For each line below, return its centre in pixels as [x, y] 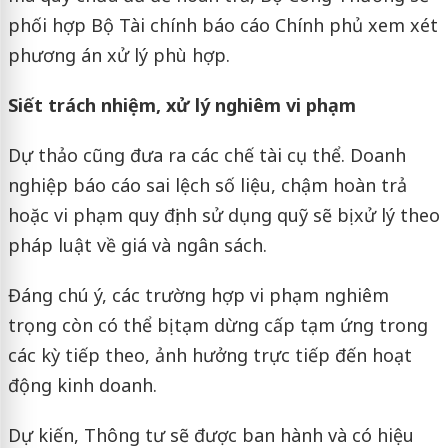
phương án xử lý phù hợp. [118, 54]
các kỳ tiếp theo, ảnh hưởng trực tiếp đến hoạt [209, 354]
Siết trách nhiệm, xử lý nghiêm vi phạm [181, 104]
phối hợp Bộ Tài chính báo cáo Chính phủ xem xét [222, 24]
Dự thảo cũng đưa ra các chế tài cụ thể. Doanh [206, 154]
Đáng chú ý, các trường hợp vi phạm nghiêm [198, 294]
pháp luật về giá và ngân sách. [137, 244]
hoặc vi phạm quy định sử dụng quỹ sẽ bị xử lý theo [223, 214]
